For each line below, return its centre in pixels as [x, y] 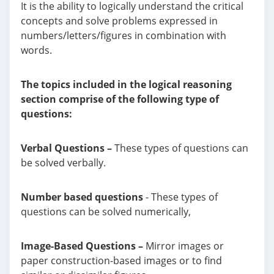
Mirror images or [183, 246]
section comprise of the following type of [120, 99]
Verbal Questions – [66, 148]
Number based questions [82, 197]
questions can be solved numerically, [106, 212]
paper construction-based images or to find [121, 261]
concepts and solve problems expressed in [119, 21]
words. [36, 50]
